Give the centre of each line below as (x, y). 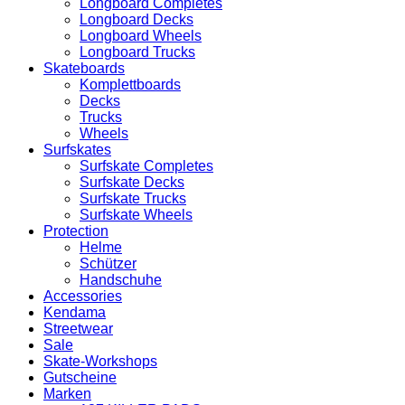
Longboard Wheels (141, 36)
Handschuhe (121, 280)
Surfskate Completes (146, 166)
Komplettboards (130, 85)
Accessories (83, 297)
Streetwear (78, 329)
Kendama (75, 313)
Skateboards (84, 69)
